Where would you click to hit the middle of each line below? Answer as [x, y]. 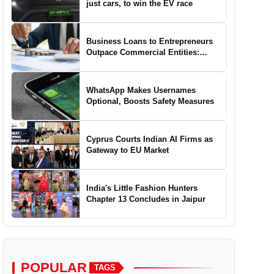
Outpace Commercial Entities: [143, 52]
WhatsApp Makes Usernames [141, 90]
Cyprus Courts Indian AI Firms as [150, 139]
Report [99, 63]
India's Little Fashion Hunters [142, 188]
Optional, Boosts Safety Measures [150, 101]
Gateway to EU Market [128, 150]
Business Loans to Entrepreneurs [150, 41]
